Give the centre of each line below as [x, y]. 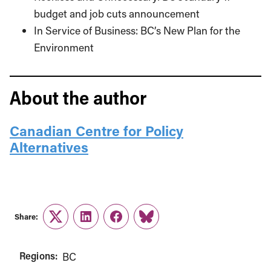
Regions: [39, 255]
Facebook [138, 224]
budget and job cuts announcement [117, 13]
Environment [64, 47]
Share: [26, 217]
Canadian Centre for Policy [96, 130]
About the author [78, 97]
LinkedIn [105, 224]
